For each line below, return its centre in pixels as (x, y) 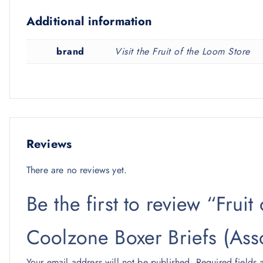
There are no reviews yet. (77, 170)
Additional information (90, 21)
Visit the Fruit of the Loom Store (182, 51)
